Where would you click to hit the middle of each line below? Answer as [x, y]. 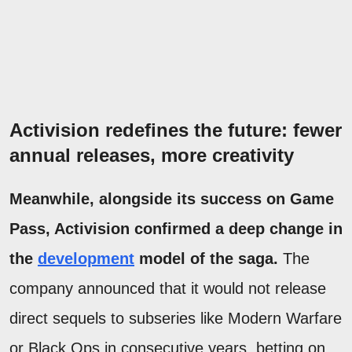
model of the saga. [206, 258]
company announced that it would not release [168, 288]
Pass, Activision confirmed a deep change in [176, 228]
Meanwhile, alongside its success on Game [172, 198]
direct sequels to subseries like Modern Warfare [176, 318]
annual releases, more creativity [152, 155]
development [86, 258]
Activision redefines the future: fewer [176, 130]
